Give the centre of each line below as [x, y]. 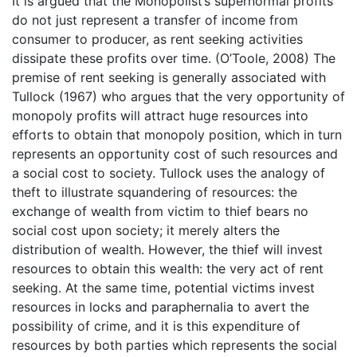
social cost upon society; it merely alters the [146, 231]
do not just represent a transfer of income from [155, 20]
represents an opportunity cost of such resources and [175, 154]
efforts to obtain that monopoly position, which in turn [177, 135]
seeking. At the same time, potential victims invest [163, 288]
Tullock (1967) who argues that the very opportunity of [178, 97]
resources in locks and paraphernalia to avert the [161, 307]
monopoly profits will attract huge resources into [160, 116]
